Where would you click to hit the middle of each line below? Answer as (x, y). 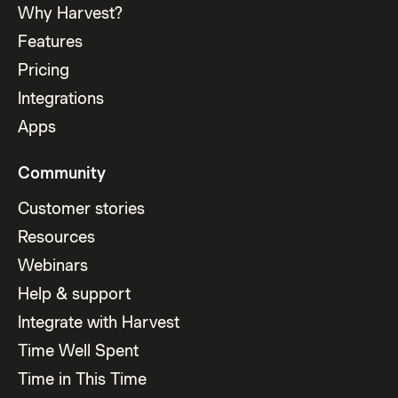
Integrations (61, 98)
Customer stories (82, 208)
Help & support (75, 293)
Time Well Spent (79, 350)
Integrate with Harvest (99, 322)
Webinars (53, 265)
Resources (57, 236)
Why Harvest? (71, 12)
